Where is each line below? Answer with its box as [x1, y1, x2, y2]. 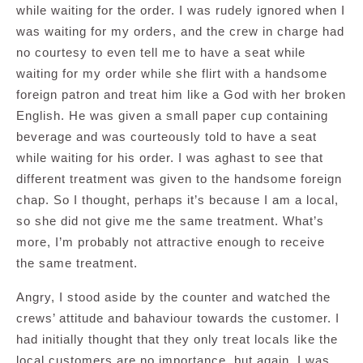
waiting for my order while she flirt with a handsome [16, 66, 327, 81]
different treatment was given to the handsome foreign [16, 172, 342, 186]
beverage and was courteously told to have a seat [16, 130, 317, 144]
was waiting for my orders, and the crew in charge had [16, 24, 344, 39]
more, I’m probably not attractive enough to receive [16, 235, 325, 250]
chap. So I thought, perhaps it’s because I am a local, [16, 193, 339, 207]
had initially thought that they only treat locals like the [16, 332, 338, 347]
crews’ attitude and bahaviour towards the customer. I [16, 311, 340, 326]
